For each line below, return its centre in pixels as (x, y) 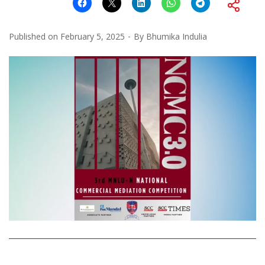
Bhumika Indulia (177, 36)
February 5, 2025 (93, 36)
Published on (35, 36)
